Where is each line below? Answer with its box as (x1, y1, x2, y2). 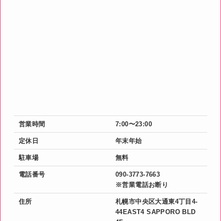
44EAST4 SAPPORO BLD (115, 208, 196, 216)
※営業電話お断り (115, 181, 169, 188)
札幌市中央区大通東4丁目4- (115, 197, 198, 205)
